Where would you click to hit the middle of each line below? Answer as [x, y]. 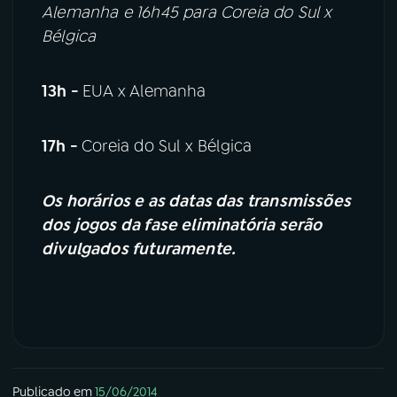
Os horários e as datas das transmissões [197, 201]
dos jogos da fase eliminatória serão [182, 225]
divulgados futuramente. [139, 249]
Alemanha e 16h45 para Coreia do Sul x [187, 13]
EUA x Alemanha [144, 91]
